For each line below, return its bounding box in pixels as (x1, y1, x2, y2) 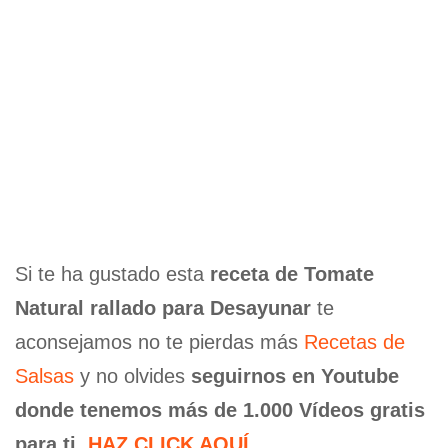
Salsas (15, 364, 74, 387)
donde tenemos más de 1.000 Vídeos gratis (15, 398, 425, 421)
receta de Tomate (210, 262, 374, 285)
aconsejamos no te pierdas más (15, 330, 304, 353)
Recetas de (304, 330, 405, 353)
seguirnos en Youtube (191, 364, 399, 387)
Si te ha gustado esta (15, 262, 210, 285)
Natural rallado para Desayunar (15, 296, 311, 319)
